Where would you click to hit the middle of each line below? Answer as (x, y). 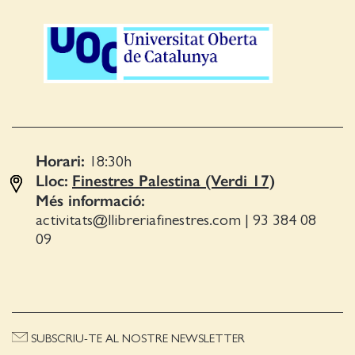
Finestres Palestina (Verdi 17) (174, 180)
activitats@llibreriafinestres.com (138, 220)
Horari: (60, 160)
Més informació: (90, 200)
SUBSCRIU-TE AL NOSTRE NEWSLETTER (136, 338)
